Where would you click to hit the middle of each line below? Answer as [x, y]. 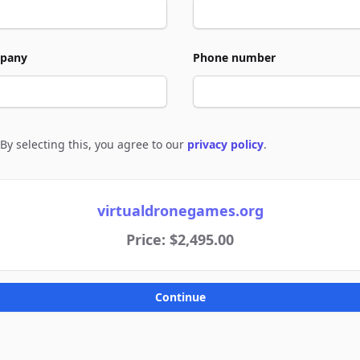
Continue [180, 297]
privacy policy [225, 144]
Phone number [234, 57]
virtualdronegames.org [180, 211]
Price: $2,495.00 [180, 239]
